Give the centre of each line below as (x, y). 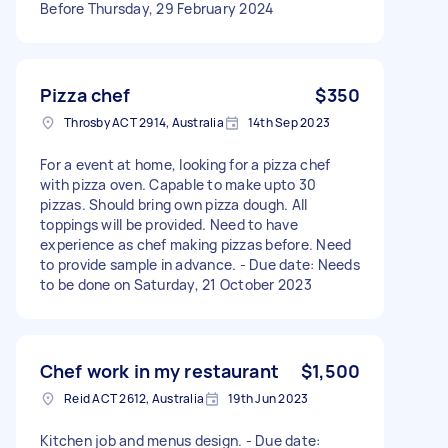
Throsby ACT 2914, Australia (144, 122)
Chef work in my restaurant (159, 370)
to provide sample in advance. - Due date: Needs (200, 264)
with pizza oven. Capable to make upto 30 (178, 184)
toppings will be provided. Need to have (169, 224)
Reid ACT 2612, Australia (134, 398)
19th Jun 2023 (268, 398)
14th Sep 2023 (288, 122)
